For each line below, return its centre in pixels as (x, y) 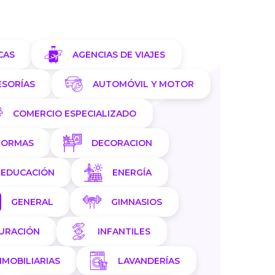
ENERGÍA (132, 172)
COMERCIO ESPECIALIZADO (75, 114)
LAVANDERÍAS (149, 261)
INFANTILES (124, 231)
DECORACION (122, 143)
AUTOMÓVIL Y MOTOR (143, 84)
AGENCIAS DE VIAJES (119, 55)
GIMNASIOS (137, 202)
